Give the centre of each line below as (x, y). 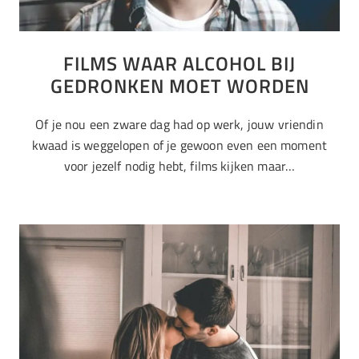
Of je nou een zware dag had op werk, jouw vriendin (179, 124)
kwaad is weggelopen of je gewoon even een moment (179, 145)
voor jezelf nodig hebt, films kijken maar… (179, 165)
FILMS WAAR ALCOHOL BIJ (179, 63)
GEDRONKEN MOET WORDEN (179, 85)
